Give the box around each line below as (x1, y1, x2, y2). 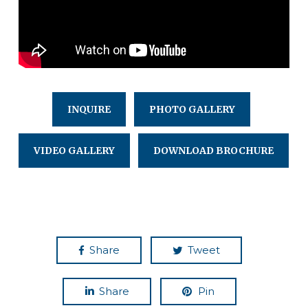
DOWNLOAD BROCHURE (153, 144, 274, 157)
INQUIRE (67, 102, 111, 115)
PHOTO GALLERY (148, 102, 235, 115)
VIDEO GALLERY (34, 144, 115, 157)
